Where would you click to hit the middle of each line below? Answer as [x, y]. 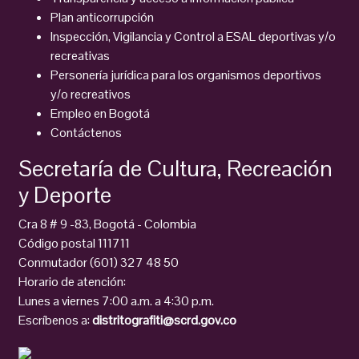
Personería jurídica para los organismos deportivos [186, 75]
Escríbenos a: [55, 320]
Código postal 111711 [74, 243]
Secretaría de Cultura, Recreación [175, 168]
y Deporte [65, 195]
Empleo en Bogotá [100, 113]
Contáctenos [86, 133]
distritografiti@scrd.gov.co [164, 320]
